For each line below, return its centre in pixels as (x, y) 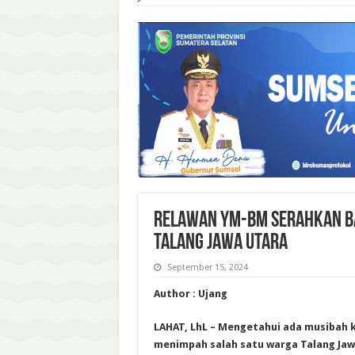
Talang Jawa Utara (220, 243)
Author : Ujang (190, 293)
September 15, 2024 (207, 267)
